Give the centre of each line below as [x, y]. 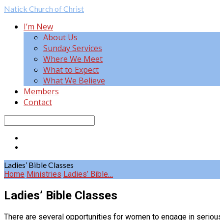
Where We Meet [73, 59]
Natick [16, 9]
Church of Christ [56, 9]
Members [41, 91]
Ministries [44, 174]
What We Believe [74, 81]
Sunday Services [73, 48]
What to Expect [71, 70]
